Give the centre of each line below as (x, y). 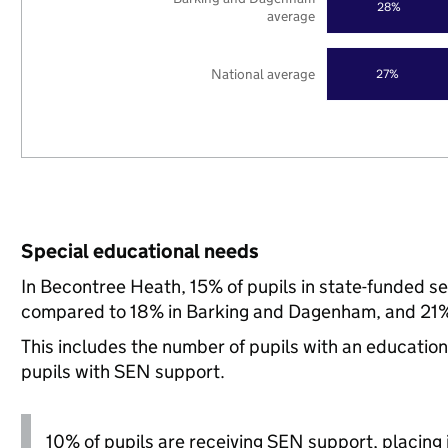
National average (263, 73)
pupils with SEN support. (122, 371)
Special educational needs (139, 251)
